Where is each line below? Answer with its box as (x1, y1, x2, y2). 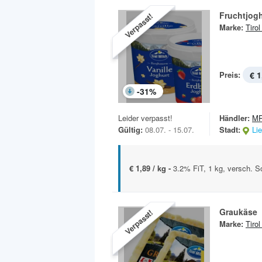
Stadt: (219, 124, 240, 136)
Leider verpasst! (118, 112, 173, 124)
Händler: (219, 112, 250, 124)
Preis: (219, 69, 240, 81)
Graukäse (219, 206, 257, 218)
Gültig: (118, 124, 143, 136)
